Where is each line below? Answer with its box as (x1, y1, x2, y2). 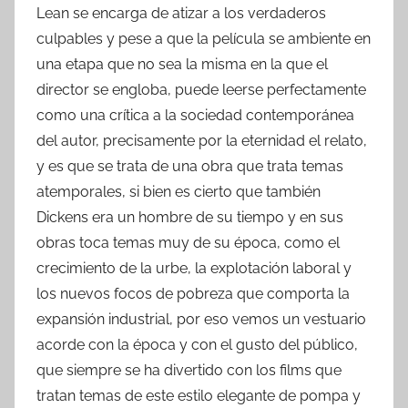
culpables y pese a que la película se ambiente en (36, 30, 371, 48)
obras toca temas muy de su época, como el (36, 234, 340, 252)
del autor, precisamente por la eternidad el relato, (36, 132, 367, 150)
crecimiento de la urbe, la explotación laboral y (36, 260, 352, 278)
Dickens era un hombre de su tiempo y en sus (36, 209, 343, 227)
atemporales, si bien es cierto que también (36, 183, 321, 201)
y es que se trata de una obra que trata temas (36, 158, 343, 176)
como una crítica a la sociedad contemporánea (36, 107, 354, 125)
